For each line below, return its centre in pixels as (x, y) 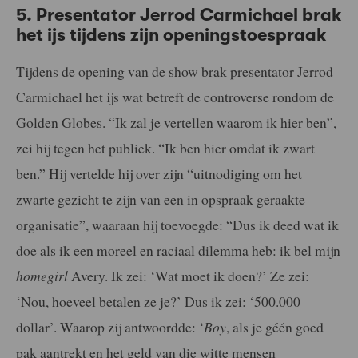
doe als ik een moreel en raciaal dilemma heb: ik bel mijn (178, 251)
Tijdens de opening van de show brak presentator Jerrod (175, 72)
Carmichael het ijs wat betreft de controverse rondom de (175, 97)
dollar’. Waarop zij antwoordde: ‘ (110, 327)
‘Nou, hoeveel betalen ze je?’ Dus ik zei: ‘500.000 (158, 302)
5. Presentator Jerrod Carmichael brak (179, 14)
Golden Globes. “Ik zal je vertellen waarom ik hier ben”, (176, 123)
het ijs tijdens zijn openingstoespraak (171, 34)
